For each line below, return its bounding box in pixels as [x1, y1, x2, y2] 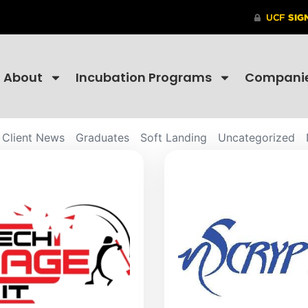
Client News [1, 130, 65, 144]
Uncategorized [217, 130, 295, 144]
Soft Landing [140, 130, 207, 144]
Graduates [75, 130, 129, 144]
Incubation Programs [75, 69, 212, 86]
